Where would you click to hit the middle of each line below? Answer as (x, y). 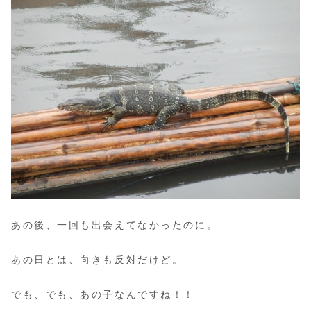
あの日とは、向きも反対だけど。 (98, 260)
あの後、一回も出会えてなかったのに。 (115, 225)
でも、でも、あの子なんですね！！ (103, 295)
